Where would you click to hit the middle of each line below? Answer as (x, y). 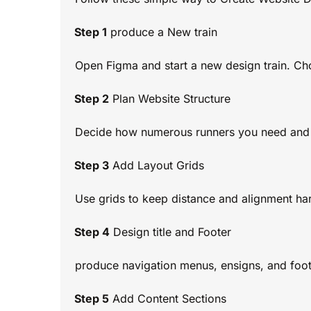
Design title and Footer (170, 232)
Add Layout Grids (157, 166)
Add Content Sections (168, 299)
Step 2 (90, 99)
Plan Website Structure (170, 99)
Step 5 (90, 299)
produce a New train (162, 32)
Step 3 (90, 166)
